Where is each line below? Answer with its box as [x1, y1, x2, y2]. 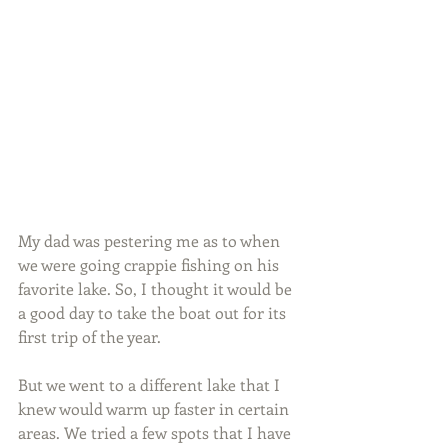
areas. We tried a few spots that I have [18, 421, 295, 443]
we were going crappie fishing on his [18, 253, 283, 275]
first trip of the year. [18, 325, 161, 347]
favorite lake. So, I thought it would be [18, 277, 296, 299]
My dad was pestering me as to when [18, 229, 284, 251]
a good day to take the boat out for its [18, 301, 290, 323]
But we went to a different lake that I [18, 373, 284, 395]
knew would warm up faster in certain [18, 397, 293, 419]
